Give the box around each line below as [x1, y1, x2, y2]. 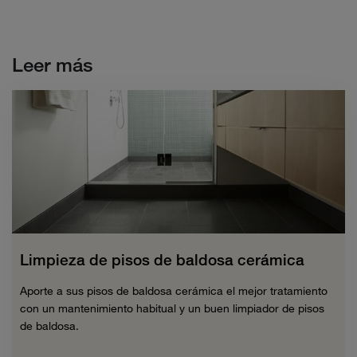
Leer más [12, 53, 92, 76]
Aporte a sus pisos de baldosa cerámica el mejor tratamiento [20, 284, 328, 298]
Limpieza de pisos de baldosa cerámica [20, 250, 304, 269]
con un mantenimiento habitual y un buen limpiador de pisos [20, 301, 324, 316]
